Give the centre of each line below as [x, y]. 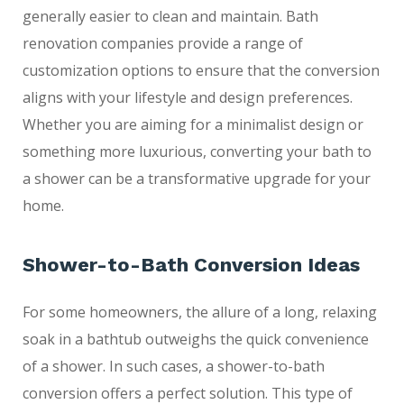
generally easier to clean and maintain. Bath [170, 16]
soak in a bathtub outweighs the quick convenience [196, 339]
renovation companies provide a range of [163, 43]
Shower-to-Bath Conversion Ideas [191, 264]
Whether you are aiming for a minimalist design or [193, 124]
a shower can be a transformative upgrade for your [197, 178]
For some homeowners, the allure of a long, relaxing [200, 312]
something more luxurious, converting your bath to [197, 151]
